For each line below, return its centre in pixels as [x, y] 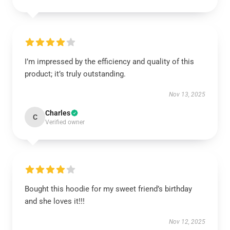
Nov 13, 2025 [187, 94]
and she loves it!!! [55, 201]
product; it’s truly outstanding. [75, 74]
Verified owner [65, 122]
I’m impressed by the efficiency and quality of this [109, 62]
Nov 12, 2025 [187, 222]
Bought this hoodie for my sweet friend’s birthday [108, 189]
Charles [58, 113]
